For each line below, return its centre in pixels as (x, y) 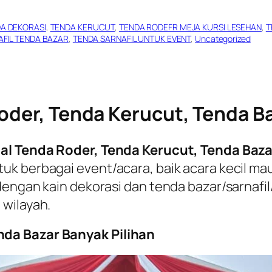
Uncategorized (223, 38)
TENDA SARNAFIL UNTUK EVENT (132, 38)
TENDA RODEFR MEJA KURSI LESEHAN (190, 27)
